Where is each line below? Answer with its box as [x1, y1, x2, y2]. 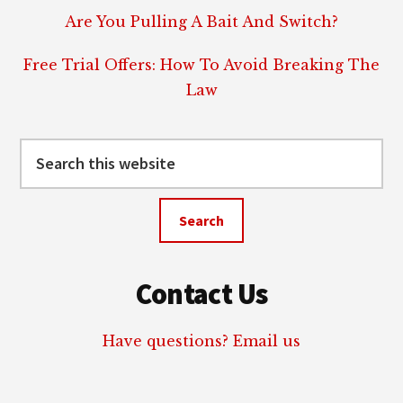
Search [19, 140, 74, 159]
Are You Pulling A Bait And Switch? [65, 12, 338, 31]
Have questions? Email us [103, 331, 300, 350]
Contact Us [135, 275, 268, 312]
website [19, 191, 78, 210]
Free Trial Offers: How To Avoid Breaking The [23, 55, 380, 74]
